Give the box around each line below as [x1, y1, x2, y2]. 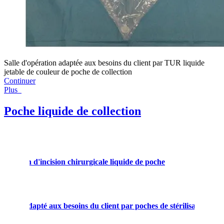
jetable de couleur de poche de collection [4, 67, 132, 76]
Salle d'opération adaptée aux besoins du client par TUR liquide [4, 58, 204, 67]
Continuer [4, 76, 35, 85]
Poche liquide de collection [4, 104, 141, 118]
